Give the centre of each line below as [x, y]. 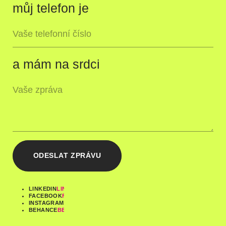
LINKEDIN [43, 189]
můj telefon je [50, 9]
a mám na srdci [56, 64]
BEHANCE [43, 210]
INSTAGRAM [46, 203]
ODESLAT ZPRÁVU [67, 156]
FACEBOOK [45, 196]
